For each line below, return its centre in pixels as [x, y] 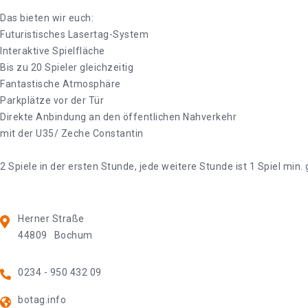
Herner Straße [51, 219]
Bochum [73, 235]
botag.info [42, 300]
